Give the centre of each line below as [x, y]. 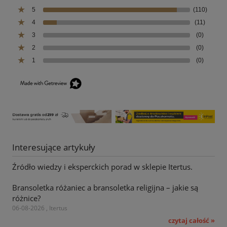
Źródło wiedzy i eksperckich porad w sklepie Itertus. [102, 166]
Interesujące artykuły [54, 147]
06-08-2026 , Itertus [40, 208]
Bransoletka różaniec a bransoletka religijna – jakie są [105, 188]
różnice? [26, 198]
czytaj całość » [192, 221]
